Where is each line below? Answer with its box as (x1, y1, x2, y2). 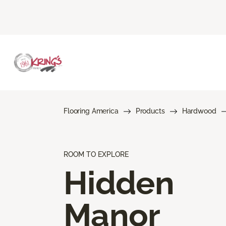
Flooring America (64, 106, 119, 115)
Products (135, 106, 165, 115)
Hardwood (182, 106, 216, 115)
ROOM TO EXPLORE (64, 150, 129, 158)
